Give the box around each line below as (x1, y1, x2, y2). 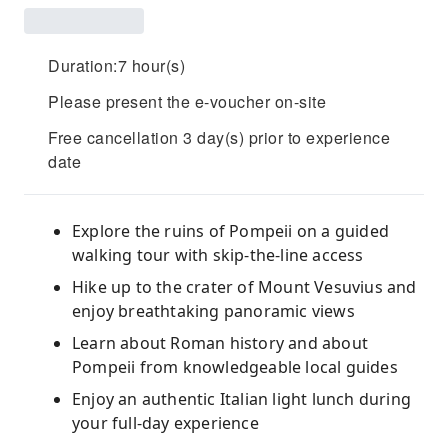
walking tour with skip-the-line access (72, 244, 364, 266)
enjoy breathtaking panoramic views (72, 300, 355, 322)
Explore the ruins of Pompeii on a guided (72, 220, 390, 242)
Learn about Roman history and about (72, 332, 368, 354)
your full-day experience (72, 412, 259, 434)
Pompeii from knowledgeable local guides (72, 356, 398, 378)
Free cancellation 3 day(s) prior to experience (48, 126, 390, 149)
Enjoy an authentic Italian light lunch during (72, 388, 412, 410)
